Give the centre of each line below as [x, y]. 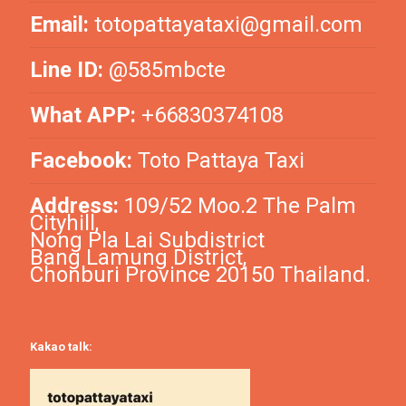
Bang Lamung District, [138, 258]
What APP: [83, 116]
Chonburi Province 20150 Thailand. [200, 275]
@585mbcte [167, 70]
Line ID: [67, 70]
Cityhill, [64, 223]
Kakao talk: [61, 347]
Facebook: [81, 161]
